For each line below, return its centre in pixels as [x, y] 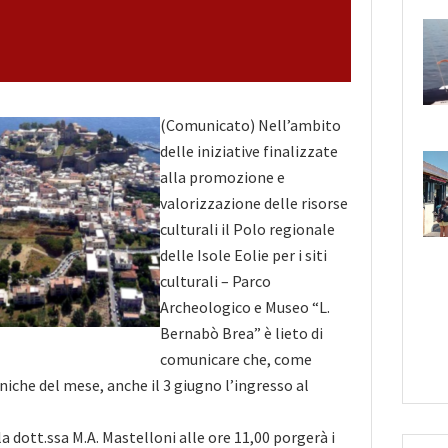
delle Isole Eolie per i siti [243, 254]
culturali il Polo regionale [247, 228]
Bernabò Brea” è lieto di [241, 332]
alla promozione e [222, 176]
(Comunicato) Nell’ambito [250, 124]
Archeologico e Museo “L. [245, 306]
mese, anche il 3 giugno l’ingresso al [184, 384]
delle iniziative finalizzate [249, 150]
